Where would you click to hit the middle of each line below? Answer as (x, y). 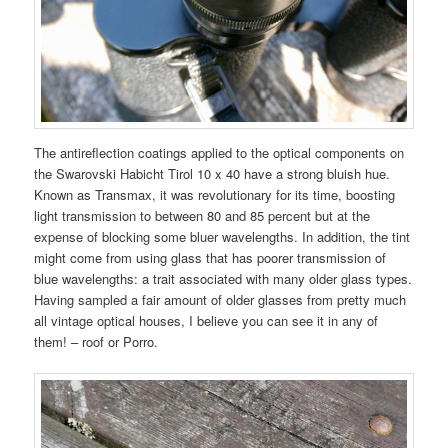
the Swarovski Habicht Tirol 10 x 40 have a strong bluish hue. (212, 173)
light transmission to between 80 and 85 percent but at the (202, 215)
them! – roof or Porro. (96, 341)
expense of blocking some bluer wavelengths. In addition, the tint (222, 236)
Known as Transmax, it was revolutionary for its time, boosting (215, 194)
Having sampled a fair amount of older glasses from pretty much (220, 299)
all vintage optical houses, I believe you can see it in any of (206, 320)
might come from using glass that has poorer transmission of (210, 257)
